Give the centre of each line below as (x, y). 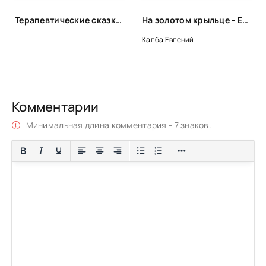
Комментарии (56, 107)
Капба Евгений (168, 39)
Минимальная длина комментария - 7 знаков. (118, 125)
